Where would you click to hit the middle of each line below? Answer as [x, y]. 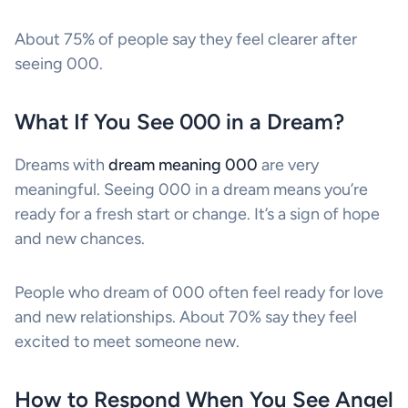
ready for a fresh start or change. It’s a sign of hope [197, 214]
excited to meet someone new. [127, 342]
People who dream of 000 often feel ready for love [199, 293]
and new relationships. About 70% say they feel [186, 317]
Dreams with [61, 165]
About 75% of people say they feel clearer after [186, 40]
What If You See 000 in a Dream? [179, 122]
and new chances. [80, 239]
